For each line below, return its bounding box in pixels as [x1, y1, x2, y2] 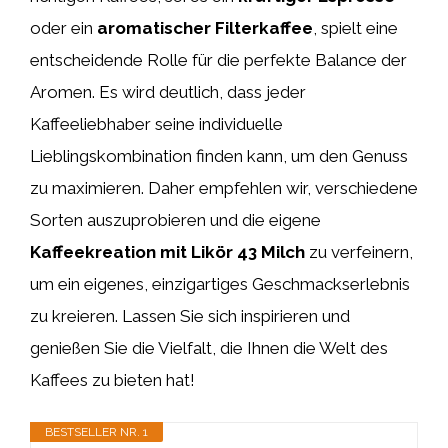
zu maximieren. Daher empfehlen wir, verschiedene [30, 178, 418, 198]
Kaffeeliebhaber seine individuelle [30, 114, 283, 134]
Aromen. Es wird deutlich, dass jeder [30, 82, 306, 102]
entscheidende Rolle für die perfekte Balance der [30, 50, 407, 70]
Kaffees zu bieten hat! [30, 370, 195, 390]
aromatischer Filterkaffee [97, 18, 313, 38]
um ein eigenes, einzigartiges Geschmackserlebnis [30, 274, 410, 294]
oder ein [30, 18, 97, 38]
